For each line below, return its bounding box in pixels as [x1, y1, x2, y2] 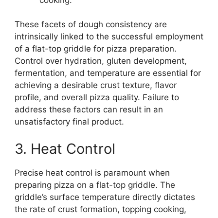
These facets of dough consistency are [15, 19, 167, 30]
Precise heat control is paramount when [15, 167, 170, 178]
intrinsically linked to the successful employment [15, 32, 203, 42]
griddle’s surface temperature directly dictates [15, 192, 195, 202]
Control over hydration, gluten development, [15, 56, 187, 66]
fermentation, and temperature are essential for [15, 68, 201, 78]
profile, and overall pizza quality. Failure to [15, 92, 179, 103]
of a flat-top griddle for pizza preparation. [15, 44, 177, 54]
